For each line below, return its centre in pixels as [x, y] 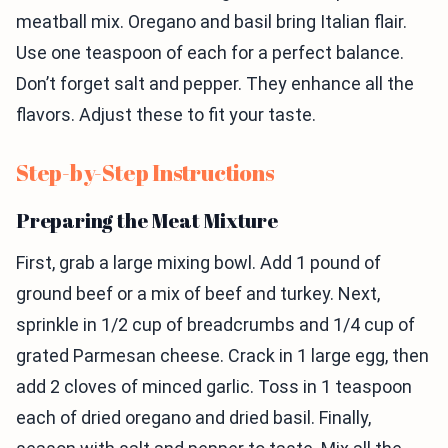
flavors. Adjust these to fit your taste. [166, 114]
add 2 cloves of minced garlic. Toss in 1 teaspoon [214, 386]
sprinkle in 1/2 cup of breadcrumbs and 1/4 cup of [215, 324]
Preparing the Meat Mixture [147, 220]
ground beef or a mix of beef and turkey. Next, [198, 293]
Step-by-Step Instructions [145, 172]
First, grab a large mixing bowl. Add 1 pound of [198, 262]
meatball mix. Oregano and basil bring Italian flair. [211, 21]
